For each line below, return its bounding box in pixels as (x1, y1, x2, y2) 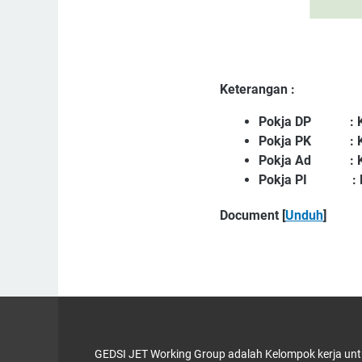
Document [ (220, 207, 285, 223)
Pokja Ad (259, 152, 311, 168)
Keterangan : (220, 81, 295, 97)
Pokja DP (259, 113, 314, 129)
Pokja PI (259, 171, 307, 187)
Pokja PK (259, 133, 311, 149)
